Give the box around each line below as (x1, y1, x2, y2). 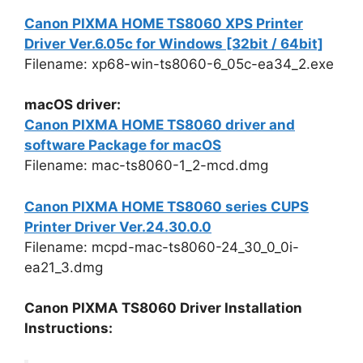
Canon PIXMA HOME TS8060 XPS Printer (24, 15, 303, 32)
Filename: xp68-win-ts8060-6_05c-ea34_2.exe (24, 55, 334, 72)
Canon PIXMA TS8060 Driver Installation (24, 300, 302, 317)
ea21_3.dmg (24, 258, 103, 275)
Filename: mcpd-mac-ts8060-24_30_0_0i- (24, 238, 299, 255)
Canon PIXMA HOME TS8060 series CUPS (24, 198, 309, 215)
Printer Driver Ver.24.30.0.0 (24, 218, 211, 235)
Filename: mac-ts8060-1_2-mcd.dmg (24, 157, 268, 174)
